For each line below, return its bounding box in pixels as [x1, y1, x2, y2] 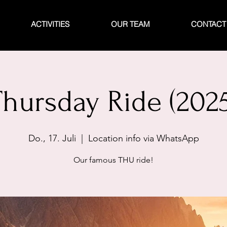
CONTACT [191, 19, 226, 29]
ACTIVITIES [31, 19, 69, 29]
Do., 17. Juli [28, 133, 76, 144]
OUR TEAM [111, 19, 150, 29]
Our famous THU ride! [73, 155, 154, 165]
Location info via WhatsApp [88, 133, 199, 144]
